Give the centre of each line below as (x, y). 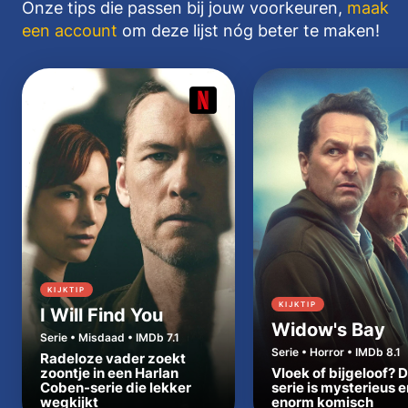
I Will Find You (102, 316)
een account (70, 31)
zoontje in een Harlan (109, 373)
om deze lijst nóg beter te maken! (249, 31)
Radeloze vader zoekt (113, 359)
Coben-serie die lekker (116, 388)
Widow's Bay (328, 330)
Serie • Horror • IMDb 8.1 (336, 352)
